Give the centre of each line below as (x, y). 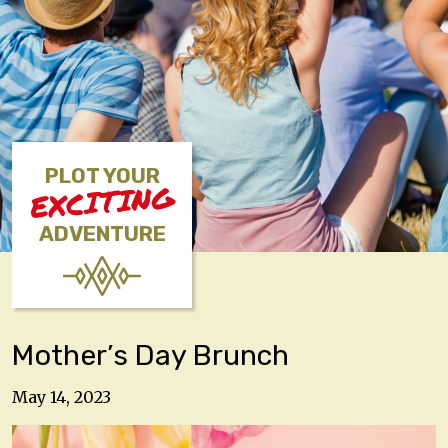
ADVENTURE (102, 234)
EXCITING (102, 202)
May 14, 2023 (61, 396)
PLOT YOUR (102, 176)
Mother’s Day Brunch (150, 355)
